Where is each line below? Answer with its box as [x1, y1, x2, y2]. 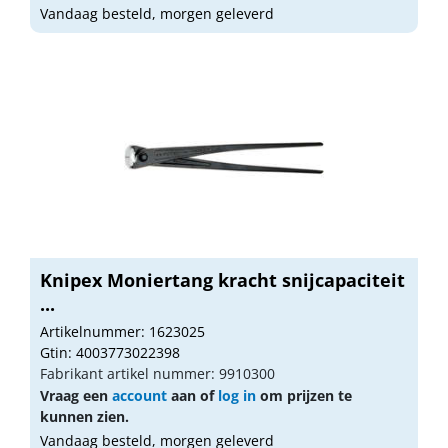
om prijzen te [256, 385, 352, 405]
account [112, 385, 167, 405]
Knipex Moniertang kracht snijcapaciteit [40, 267, 405, 292]
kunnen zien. [40, 406, 129, 426]
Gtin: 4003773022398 [40, 342, 180, 362]
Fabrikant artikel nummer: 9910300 [40, 363, 275, 383]
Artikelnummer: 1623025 [40, 321, 205, 341]
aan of [167, 385, 218, 405]
